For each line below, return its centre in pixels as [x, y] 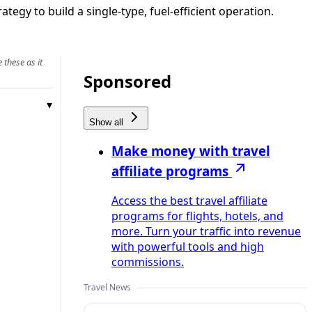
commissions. [148, 262]
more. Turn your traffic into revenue [206, 232]
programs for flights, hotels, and [197, 216]
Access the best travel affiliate [189, 201]
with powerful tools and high [188, 247]
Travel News [107, 288]
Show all [108, 122]
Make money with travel [191, 151]
